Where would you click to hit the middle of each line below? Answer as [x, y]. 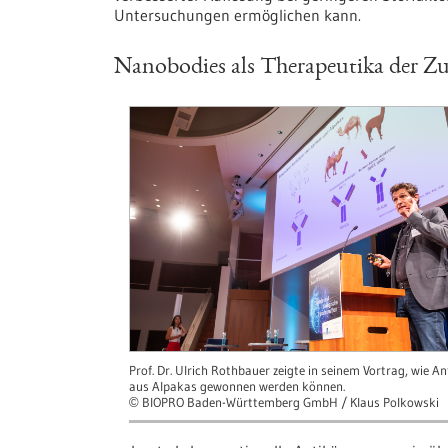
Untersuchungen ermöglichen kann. [237, 14]
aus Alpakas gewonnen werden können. [237, 385]
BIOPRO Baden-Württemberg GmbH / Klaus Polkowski [289, 401]
